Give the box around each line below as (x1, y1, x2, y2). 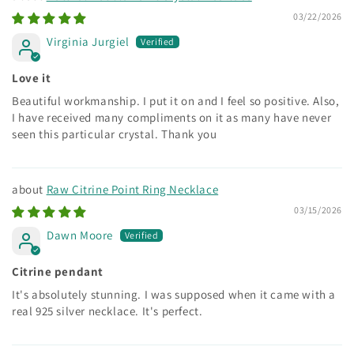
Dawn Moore (47, 227, 113, 243)
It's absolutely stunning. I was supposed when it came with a (12, 286, 337, 302)
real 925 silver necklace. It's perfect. (12, 303, 203, 318)
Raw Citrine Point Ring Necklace (46, 181, 219, 197)
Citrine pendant (12, 263, 104, 279)
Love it (12, 70, 51, 85)
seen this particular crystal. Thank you (12, 126, 217, 141)
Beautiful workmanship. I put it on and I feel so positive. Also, (12, 92, 340, 108)
